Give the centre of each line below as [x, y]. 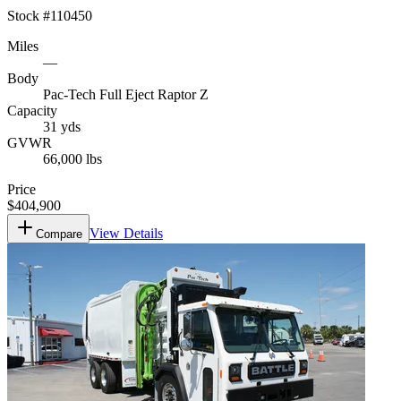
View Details [126, 233]
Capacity [32, 110]
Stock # [29, 15]
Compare [59, 234]
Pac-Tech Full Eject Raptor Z [126, 94]
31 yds [62, 126]
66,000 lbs [73, 158]
